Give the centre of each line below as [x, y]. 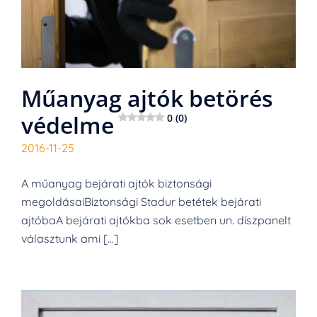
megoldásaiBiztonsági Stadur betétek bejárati [141, 202]
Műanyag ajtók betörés [147, 98]
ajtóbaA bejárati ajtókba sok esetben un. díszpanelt [156, 220]
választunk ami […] [70, 238]
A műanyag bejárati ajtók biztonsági [116, 183]
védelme [68, 125]
